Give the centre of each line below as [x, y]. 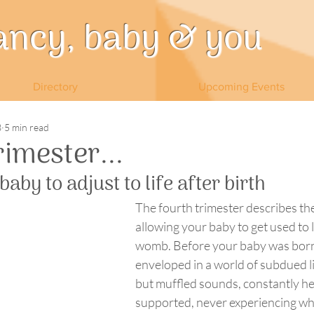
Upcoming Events [241, 87]
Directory [55, 87]
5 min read [27, 127]
